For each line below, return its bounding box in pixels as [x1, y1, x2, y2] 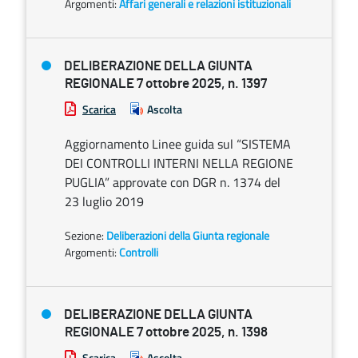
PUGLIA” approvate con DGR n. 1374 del [65, 173, 280, 192]
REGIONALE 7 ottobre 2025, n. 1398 [65, 325, 268, 339]
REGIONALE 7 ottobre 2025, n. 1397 [65, 77, 267, 90]
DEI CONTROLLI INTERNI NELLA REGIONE [65, 153, 293, 173]
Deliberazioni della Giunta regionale [106, 227, 269, 244]
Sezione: [65, 227, 106, 244]
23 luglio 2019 [65, 192, 144, 211]
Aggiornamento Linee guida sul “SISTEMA [65, 134, 291, 153]
